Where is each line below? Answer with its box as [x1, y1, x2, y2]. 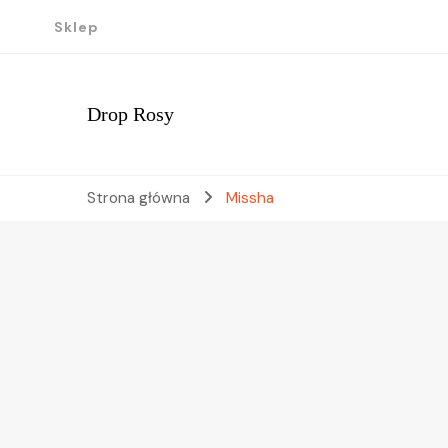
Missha [225, 188, 274, 208]
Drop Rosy [87, 103, 174, 125]
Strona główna [87, 188, 190, 208]
